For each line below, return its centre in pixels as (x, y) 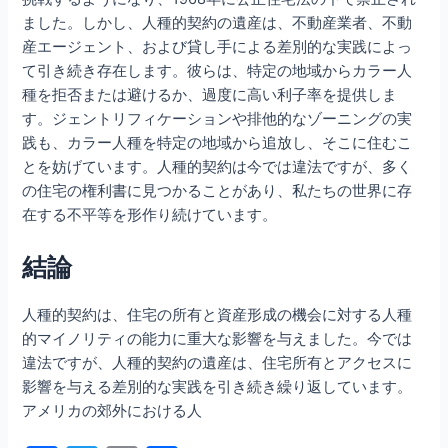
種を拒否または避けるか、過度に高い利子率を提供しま (210, 95)
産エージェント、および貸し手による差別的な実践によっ (217, 47)
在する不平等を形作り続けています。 (150, 215)
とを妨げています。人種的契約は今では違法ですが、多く (217, 167)
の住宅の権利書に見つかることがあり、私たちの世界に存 (217, 191)
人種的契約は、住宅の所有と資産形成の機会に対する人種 (217, 314)
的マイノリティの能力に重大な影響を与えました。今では (217, 338)
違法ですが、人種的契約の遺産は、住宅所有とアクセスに (217, 362)
